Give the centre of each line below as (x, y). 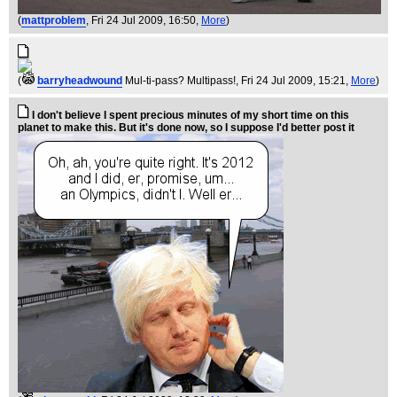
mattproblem (54, 20)
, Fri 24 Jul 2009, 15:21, (293, 80)
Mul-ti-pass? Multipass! (180, 80)
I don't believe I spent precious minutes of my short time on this (191, 115)
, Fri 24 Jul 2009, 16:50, (144, 20)
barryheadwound (80, 80)
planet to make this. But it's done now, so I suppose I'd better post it (186, 127)
